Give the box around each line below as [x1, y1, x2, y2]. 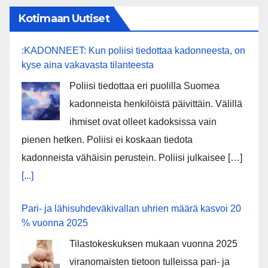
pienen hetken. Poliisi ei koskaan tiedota [22, 135, 193, 145]
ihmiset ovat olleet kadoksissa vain [69, 117, 217, 127]
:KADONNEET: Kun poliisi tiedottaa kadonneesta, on [22, 45, 245, 56]
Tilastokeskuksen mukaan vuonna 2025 [69, 239, 237, 249]
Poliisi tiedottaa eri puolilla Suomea [69, 81, 220, 92]
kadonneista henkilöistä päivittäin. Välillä [69, 99, 242, 109]
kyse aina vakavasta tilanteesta [22, 60, 154, 71]
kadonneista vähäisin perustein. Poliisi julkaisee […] [22, 153, 242, 163]
